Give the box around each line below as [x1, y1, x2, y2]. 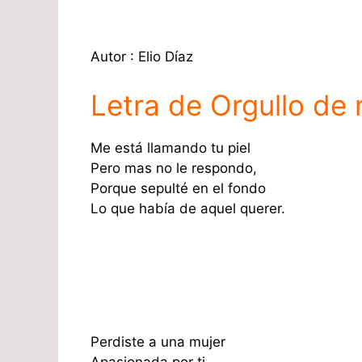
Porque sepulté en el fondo [90, 179, 266, 196]
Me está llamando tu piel [90, 139, 250, 156]
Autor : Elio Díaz [90, 48, 193, 65]
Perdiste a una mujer [90, 334, 225, 351]
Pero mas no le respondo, [90, 159, 257, 176]
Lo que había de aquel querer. [90, 200, 285, 217]
